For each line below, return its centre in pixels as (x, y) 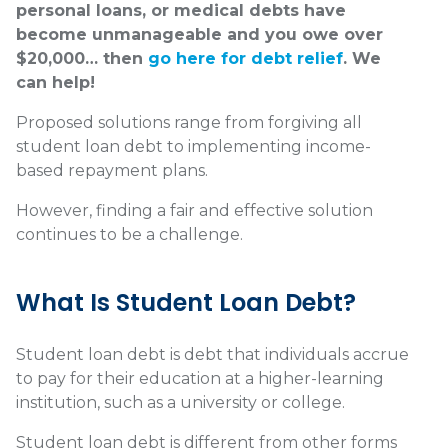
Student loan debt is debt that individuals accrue (212, 355)
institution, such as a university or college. (180, 403)
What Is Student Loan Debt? (186, 303)
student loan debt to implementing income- (193, 147)
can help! (55, 83)
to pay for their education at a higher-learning (200, 379)
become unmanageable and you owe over (199, 35)
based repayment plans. (112, 171)
